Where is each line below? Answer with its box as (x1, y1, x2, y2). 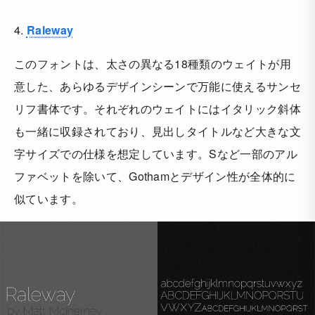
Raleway (26, 22, 74, 39)
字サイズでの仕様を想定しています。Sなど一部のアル (14, 146, 298, 162)
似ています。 (14, 191, 83, 207)
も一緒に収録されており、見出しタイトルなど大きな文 (14, 123, 301, 140)
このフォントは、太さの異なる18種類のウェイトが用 (14, 56, 291, 72)
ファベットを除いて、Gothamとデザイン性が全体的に (14, 168, 296, 185)
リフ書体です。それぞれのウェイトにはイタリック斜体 (14, 101, 301, 117)
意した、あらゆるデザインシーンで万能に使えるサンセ (14, 78, 302, 95)
